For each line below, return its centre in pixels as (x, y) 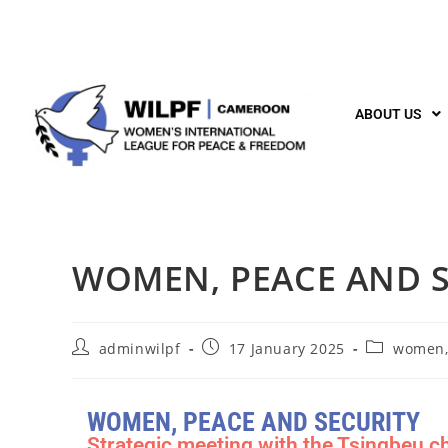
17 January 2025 (286, 348)
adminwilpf (139, 348)
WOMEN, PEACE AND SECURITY (253, 421)
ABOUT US (388, 114)
